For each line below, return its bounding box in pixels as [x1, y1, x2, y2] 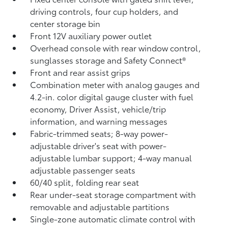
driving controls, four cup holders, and [30, 5, 179, 17]
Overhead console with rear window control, [30, 42, 202, 53]
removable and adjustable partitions [30, 201, 170, 212]
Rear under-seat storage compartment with [30, 188, 196, 200]
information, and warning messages [30, 115, 168, 127]
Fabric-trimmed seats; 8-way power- [30, 127, 168, 139]
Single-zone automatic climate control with [30, 213, 196, 224]
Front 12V [30, 30, 69, 41]
